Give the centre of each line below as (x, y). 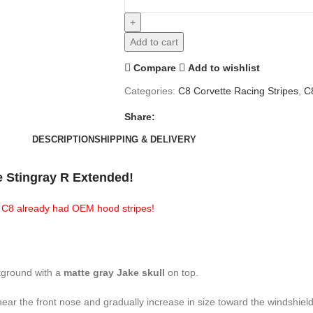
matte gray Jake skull (114, 272)
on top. (182, 272)
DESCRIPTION (63, 139)
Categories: (150, 91)
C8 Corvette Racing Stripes (238, 91)
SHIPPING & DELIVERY (145, 139)
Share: (139, 117)
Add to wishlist (224, 67)
